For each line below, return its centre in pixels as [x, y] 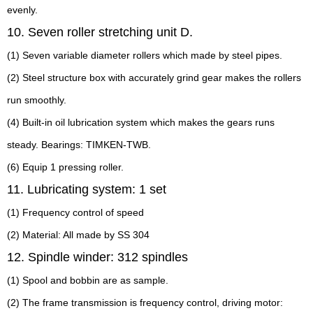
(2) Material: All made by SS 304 [78, 235]
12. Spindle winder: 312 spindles [97, 257]
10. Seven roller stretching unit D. [100, 32]
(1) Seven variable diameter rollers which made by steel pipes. [145, 55]
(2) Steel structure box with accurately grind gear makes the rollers [154, 78]
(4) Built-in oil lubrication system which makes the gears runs [141, 122]
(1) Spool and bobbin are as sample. [88, 280]
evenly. [22, 10]
